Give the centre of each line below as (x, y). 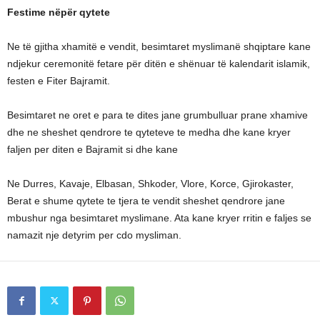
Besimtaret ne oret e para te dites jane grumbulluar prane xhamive (157, 115)
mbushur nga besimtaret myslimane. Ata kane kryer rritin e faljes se (159, 218)
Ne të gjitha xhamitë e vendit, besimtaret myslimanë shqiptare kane (159, 46)
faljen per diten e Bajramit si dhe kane (92, 149)
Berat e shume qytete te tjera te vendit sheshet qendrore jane (146, 201)
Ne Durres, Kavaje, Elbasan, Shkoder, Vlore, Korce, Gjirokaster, (150, 184)
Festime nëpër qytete (59, 12)
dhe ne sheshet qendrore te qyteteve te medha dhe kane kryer (149, 132)
